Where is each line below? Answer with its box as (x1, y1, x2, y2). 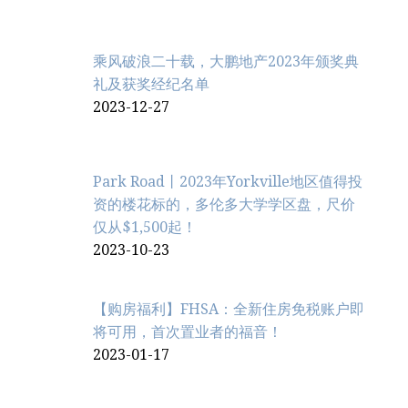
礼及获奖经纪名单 (93, 75, 209, 93)
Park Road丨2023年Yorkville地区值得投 (93, 172, 362, 190)
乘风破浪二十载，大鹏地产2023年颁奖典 (93, 52, 359, 70)
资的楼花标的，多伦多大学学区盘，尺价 (93, 195, 355, 213)
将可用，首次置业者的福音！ (93, 322, 282, 341)
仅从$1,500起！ (93, 218, 197, 236)
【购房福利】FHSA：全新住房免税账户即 (93, 300, 364, 318)
